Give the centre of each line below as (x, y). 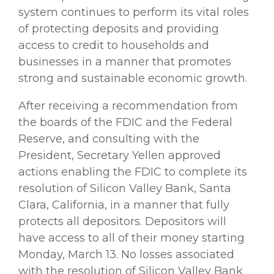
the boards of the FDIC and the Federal (125, 122)
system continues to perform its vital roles (134, 12)
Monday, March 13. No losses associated (126, 254)
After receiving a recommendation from (128, 106)
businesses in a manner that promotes (125, 61)
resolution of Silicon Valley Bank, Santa (125, 188)
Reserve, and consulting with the (109, 139)
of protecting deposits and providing (119, 28)
